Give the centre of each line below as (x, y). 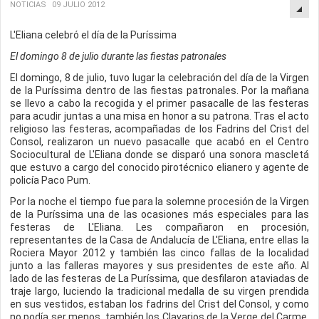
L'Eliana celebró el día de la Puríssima (93, 35)
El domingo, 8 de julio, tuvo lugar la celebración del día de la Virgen (159, 78)
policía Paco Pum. (50, 180)
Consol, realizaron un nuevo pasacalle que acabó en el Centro (159, 142)
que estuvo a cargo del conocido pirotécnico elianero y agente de (159, 167)
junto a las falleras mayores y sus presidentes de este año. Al (159, 266)
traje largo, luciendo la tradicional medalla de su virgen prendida (159, 291)
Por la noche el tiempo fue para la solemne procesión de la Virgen (159, 202)
